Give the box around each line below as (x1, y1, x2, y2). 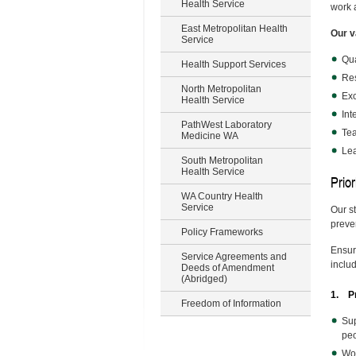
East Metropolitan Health (181, 23, 288, 34)
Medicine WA (181, 130, 238, 141)
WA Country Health (181, 191, 263, 202)
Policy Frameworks (181, 226, 263, 238)
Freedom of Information (181, 298, 281, 309)
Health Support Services (181, 59, 286, 70)
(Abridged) (181, 273, 227, 284)
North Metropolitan (181, 83, 261, 95)
